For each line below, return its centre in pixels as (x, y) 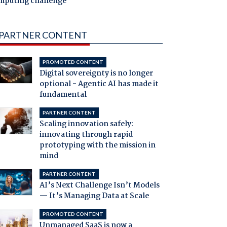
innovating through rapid (86, 135)
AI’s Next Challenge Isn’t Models (99, 186)
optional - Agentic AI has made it (99, 84)
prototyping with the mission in (97, 146)
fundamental (63, 95)
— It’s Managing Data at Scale (94, 196)
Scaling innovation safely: (86, 124)
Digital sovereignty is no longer (96, 74)
